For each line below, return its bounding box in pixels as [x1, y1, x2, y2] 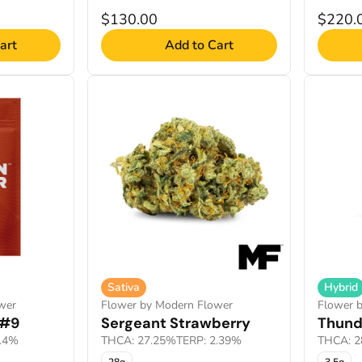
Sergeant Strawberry [101, 314, 250, 333]
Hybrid [324, 280, 358, 295]
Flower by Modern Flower [101, 297, 233, 313]
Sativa [107, 280, 140, 295]
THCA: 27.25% [101, 333, 176, 348]
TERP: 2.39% [176, 333, 242, 348]
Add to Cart [164, 36, 234, 54]
